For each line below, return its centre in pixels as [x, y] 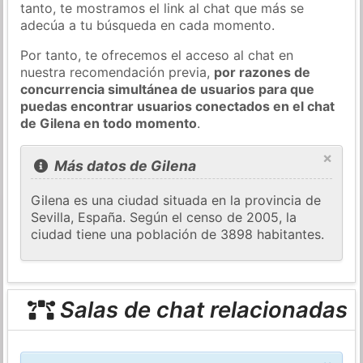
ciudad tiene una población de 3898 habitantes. [178, 235]
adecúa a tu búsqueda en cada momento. [148, 25]
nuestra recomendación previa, [117, 72]
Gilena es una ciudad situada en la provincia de [176, 201]
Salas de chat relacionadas [201, 310]
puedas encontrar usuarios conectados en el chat [178, 106]
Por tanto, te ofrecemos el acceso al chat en [157, 55]
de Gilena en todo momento [109, 123]
